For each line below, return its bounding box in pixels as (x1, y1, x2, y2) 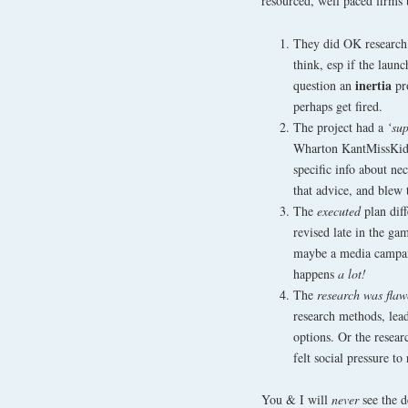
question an (293, 76, 355, 94)
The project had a (293, 117, 387, 136)
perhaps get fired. (293, 97, 382, 115)
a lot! (338, 264, 366, 282)
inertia (355, 75, 392, 95)
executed (313, 201, 364, 219)
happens (293, 264, 338, 282)
